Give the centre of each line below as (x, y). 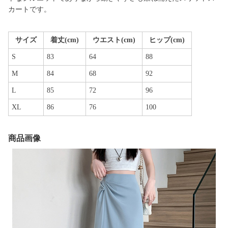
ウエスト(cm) (114, 40)
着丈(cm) (65, 40)
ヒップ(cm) (167, 40)
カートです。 (30, 9)
